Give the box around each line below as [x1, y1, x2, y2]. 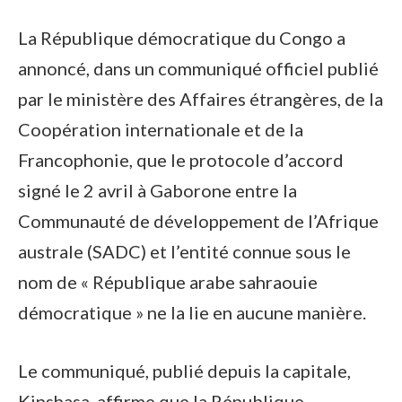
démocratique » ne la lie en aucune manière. [18, 301, 366, 324]
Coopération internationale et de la [18, 118, 303, 141]
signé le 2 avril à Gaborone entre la [18, 179, 297, 202]
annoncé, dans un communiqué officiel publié [18, 57, 379, 80]
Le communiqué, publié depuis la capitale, [18, 359, 351, 381]
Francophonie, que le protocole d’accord [18, 149, 344, 171]
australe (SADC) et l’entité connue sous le [18, 240, 351, 263]
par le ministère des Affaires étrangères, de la [18, 88, 383, 110]
